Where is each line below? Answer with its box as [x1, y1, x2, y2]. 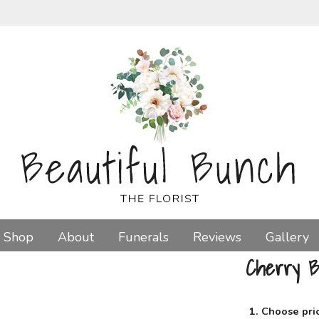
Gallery [265, 228, 309, 246]
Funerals [117, 228, 169, 246]
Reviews [192, 228, 241, 246]
